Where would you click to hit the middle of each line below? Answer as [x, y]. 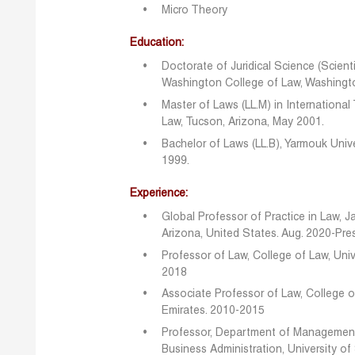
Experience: [159, 193]
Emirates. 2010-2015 [214, 311]
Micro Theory [195, 11]
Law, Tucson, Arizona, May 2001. [243, 123]
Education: [157, 44]
